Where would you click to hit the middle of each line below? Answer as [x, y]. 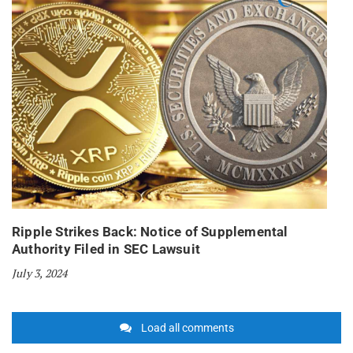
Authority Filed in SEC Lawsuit [106, 249]
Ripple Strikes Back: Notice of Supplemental [150, 232]
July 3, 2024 [40, 273]
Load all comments [187, 328]
